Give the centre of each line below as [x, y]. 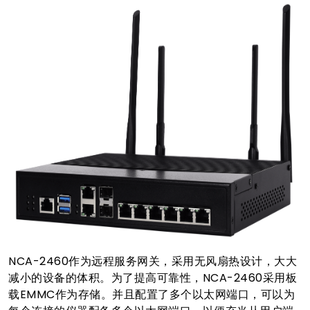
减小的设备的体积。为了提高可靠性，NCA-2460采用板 [153, 278]
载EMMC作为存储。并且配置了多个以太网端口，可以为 [152, 295]
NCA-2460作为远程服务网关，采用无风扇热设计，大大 [153, 262]
